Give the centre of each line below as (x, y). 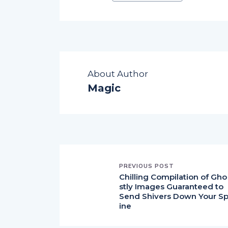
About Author (118, 74)
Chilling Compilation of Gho (173, 177)
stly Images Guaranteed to (171, 186)
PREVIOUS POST (147, 166)
